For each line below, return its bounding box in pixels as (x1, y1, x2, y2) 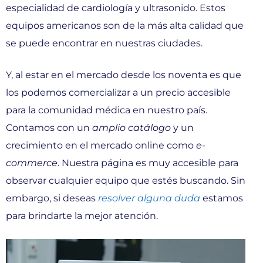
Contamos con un (6, 122, 90, 133)
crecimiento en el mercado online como (6, 139, 194, 151)
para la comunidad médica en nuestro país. (6, 104, 207, 116)
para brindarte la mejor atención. (6, 210, 158, 221)
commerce (6, 157, 58, 168)
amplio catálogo (92, 122, 171, 133)
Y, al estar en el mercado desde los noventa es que (6, 69, 241, 80)
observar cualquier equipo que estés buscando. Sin (6, 174, 245, 186)
